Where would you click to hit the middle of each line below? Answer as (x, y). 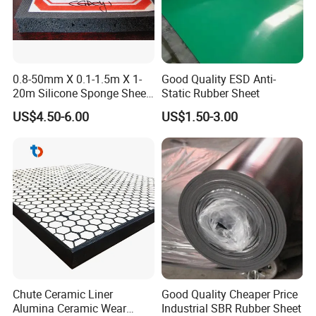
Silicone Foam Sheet (64, 107)
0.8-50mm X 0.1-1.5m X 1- (78, 79)
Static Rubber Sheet (210, 93)
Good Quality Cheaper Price (229, 294)
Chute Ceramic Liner (63, 294)
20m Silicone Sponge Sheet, (83, 93)
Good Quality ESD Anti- (218, 79)
